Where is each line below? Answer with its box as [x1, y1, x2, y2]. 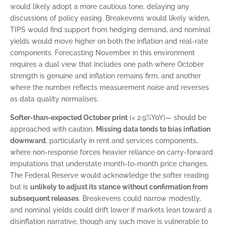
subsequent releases [10, 194, 79, 202]
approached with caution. [10, 125, 96, 133]
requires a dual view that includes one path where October [10, 60, 204, 68]
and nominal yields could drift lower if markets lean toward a [10, 206, 212, 214]
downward [10, 137, 46, 145]
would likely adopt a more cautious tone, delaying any [10, 3, 189, 11]
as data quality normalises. [10, 95, 98, 103]
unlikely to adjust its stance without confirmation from [30, 183, 208, 191]
